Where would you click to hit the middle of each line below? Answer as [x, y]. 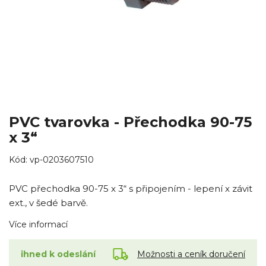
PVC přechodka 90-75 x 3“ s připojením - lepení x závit [131, 189]
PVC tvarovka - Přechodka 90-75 [130, 122]
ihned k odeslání [58, 254]
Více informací [38, 225]
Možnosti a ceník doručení [191, 254]
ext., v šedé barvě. [48, 203]
